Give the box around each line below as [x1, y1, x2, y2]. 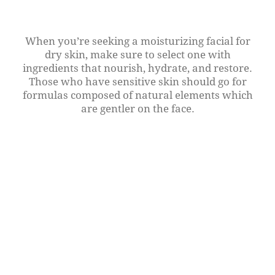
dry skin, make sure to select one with [44, 47, 231, 61]
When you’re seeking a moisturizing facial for [25, 33, 250, 48]
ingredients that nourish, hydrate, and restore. [23, 60, 252, 75]
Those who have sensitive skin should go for [28, 74, 247, 88]
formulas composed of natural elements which [22, 87, 253, 102]
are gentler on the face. [80, 101, 195, 115]
